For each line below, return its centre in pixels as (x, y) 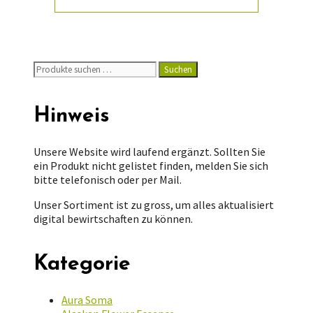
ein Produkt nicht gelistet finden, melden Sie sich (151, 166)
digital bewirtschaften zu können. (113, 219)
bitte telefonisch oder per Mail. (108, 180)
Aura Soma (87, 300)
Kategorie (82, 265)
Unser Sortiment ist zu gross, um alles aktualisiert (154, 205)
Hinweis (72, 117)
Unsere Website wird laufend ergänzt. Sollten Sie (150, 152)
